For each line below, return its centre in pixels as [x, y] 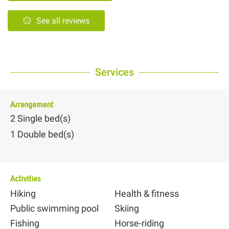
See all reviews [63, 21]
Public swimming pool [54, 208]
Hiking [23, 193]
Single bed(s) [44, 119]
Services [114, 72]
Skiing [127, 208]
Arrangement [32, 105]
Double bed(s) [46, 134]
